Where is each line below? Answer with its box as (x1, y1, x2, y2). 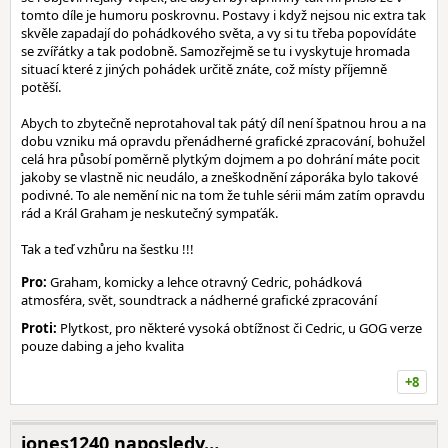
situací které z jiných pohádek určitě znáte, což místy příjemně (21, 60, 387, 78)
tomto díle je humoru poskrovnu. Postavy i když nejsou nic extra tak (21, 6, 426, 24)
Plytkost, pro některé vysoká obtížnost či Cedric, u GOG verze (57, 319, 422, 337)
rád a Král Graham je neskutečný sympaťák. (21, 204, 278, 222)
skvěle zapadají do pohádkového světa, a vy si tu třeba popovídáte (21, 24, 416, 42)
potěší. (21, 78, 61, 96)
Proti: (21, 319, 57, 337)
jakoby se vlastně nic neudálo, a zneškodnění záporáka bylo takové (21, 168, 418, 186)
